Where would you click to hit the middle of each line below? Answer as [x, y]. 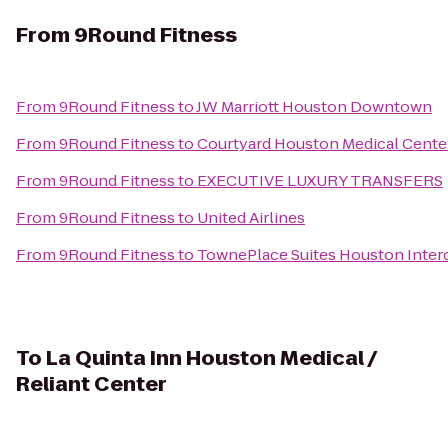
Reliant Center [91, 384]
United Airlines [251, 217]
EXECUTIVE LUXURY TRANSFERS [320, 180]
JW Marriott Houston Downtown [314, 106]
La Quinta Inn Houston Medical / [211, 358]
